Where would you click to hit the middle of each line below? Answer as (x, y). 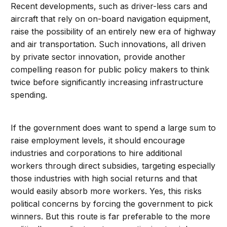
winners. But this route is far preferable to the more (111, 217)
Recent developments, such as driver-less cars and (109, 6)
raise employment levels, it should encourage (98, 141)
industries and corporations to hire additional (97, 153)
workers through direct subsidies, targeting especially (113, 166)
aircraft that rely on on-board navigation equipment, (111, 19)
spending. (29, 95)
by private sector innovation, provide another (98, 57)
